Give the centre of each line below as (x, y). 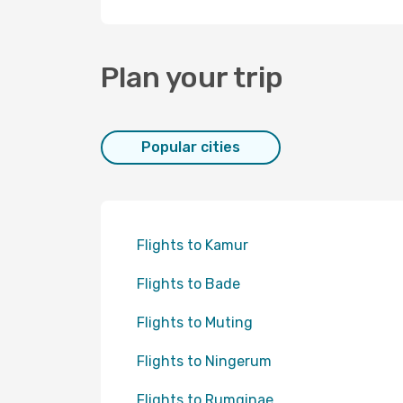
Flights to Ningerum (204, 361)
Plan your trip (192, 77)
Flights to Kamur (193, 245)
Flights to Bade (188, 284)
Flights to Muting (195, 322)
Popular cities (191, 147)
